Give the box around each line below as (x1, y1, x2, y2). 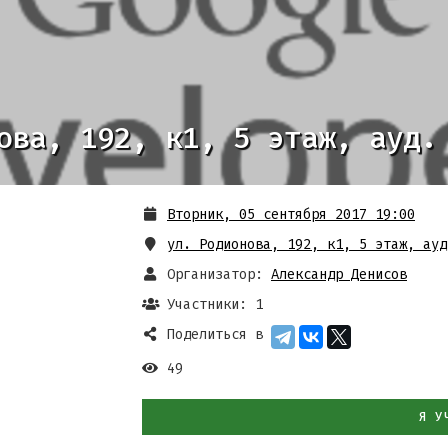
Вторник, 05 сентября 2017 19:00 (167, 206, 415, 223)
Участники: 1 (167, 296, 263, 313)
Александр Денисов (271, 266, 407, 283)
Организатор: (167, 266, 263, 283)
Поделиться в (167, 326, 263, 343)
